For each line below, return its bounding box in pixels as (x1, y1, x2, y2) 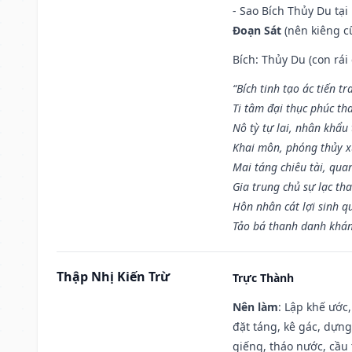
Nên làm (233, 299, 278, 314)
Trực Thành (233, 269, 294, 285)
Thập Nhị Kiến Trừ (57, 267, 170, 285)
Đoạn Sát (233, 22, 281, 38)
